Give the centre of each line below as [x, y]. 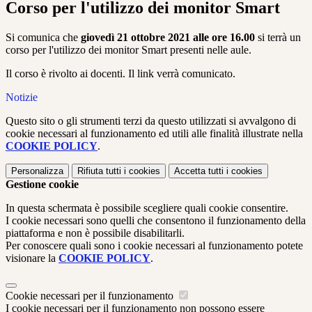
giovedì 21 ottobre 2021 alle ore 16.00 [168, 38]
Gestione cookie [42, 185]
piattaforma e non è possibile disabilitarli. [95, 233]
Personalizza [37, 171]
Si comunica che [43, 38]
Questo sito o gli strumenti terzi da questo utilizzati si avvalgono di [151, 121]
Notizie [22, 97]
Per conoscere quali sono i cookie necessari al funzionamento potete [154, 246]
